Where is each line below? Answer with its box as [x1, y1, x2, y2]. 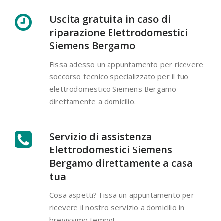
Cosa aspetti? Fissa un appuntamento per [49, 190, 194, 200]
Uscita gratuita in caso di [49, 12, 171, 26]
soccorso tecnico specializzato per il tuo [49, 72, 189, 82]
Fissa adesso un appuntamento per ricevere [49, 59, 204, 70]
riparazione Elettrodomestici [49, 26, 188, 39]
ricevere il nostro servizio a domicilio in [49, 202, 184, 213]
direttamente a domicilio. [49, 96, 136, 107]
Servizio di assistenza [49, 130, 152, 144]
